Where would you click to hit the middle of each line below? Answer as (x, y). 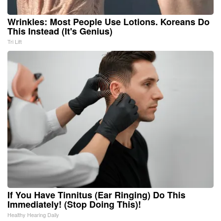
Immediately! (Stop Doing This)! (74, 204)
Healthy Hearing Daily (33, 214)
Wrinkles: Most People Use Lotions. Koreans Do (109, 21)
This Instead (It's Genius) (60, 31)
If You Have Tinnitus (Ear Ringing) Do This (96, 195)
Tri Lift (15, 41)
